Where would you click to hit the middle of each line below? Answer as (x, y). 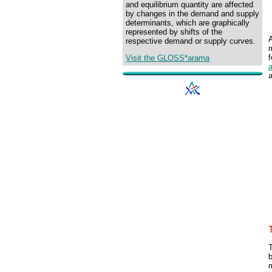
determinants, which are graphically (188, 23)
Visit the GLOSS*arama (168, 58)
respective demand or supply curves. (191, 41)
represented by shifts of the (174, 32)
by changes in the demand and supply (192, 14)
